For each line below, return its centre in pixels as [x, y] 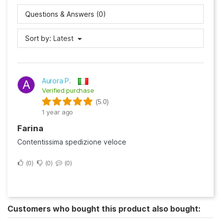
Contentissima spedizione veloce [72, 142]
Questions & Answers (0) [66, 14]
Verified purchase [68, 90]
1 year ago [58, 112]
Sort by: [38, 38]
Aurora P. [56, 80]
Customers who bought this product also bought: [104, 209]
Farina [33, 128]
